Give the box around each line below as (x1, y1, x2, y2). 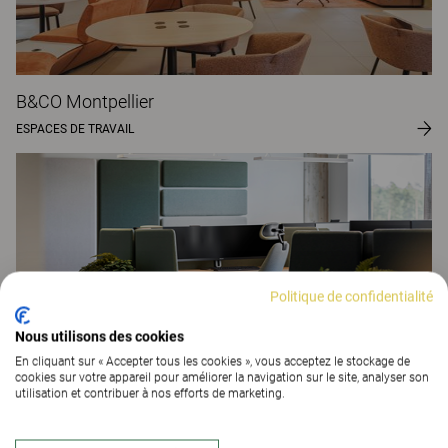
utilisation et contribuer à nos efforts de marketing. (15, 386, 285, 401)
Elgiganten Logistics (16, 403, 173, 425)
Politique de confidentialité (270, 288, 433, 305)
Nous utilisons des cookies (15, 328, 184, 345)
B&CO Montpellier (16, 90, 154, 112)
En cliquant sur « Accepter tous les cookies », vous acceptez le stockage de (15, 354, 410, 369)
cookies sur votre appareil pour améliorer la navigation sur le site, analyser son (15, 370, 429, 385)
